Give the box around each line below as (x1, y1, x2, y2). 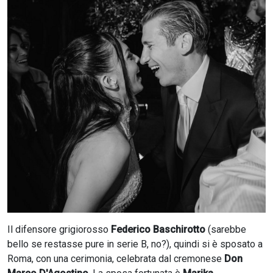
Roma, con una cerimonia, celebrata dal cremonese (7, 253, 224, 265)
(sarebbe (205, 224, 246, 236)
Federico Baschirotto (111, 224, 205, 236)
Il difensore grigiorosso (7, 224, 111, 236)
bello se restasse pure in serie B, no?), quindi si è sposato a (7, 238, 263, 250)
